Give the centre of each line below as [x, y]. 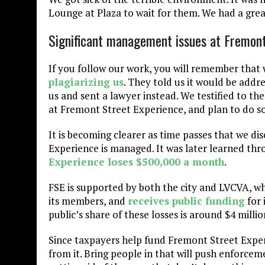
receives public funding [186, 201]
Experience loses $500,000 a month [136, 161]
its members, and [88, 201]
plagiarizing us [86, 82]
